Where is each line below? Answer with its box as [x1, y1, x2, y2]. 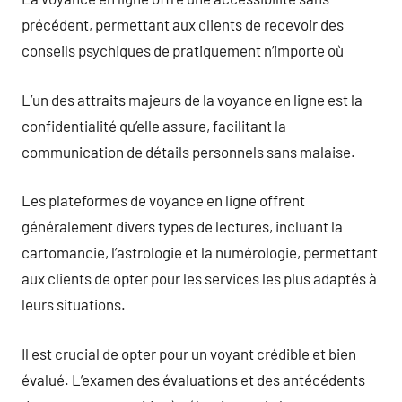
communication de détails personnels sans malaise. [22, 142, 355, 161]
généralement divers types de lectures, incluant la [22, 217, 343, 235]
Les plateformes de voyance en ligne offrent [22, 191, 305, 209]
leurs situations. [22, 295, 126, 313]
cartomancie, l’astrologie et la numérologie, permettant [22, 243, 378, 261]
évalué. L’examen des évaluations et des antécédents [22, 370, 365, 389]
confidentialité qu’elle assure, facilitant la [22, 116, 286, 135]
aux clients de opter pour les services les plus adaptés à [22, 269, 377, 287]
